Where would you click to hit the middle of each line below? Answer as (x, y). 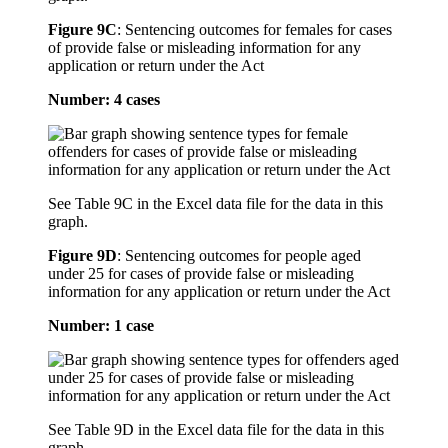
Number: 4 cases (104, 100)
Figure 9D (82, 256)
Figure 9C (82, 30)
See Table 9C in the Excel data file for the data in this (215, 204)
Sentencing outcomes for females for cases (258, 30)
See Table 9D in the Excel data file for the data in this (216, 430)
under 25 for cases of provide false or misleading (201, 274)
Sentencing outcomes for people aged (243, 256)
